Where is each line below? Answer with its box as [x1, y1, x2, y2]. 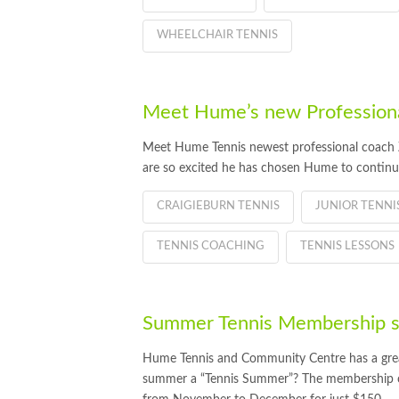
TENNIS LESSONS [299, 240, 395, 252]
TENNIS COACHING [157, 240, 265, 252]
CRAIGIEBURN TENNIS [157, 199, 280, 212]
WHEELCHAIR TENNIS [157, 28, 278, 41]
